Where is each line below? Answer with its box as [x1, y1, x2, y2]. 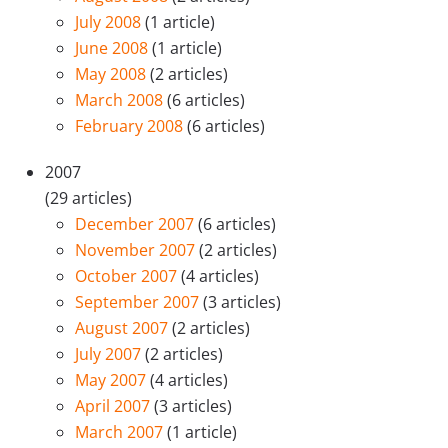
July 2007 [75, 343, 145, 365]
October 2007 [75, 265, 181, 287]
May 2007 [75, 369, 150, 391]
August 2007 [75, 317, 172, 339]
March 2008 [75, 89, 167, 111]
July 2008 [75, 11, 145, 33]
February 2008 [75, 115, 187, 137]
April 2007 [75, 395, 154, 417]
